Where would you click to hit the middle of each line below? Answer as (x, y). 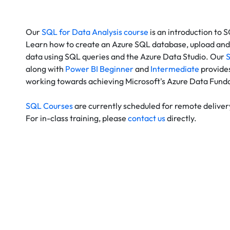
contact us (147, 118)
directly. (181, 118)
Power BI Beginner (99, 69)
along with (45, 69)
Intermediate (175, 69)
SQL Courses (49, 106)
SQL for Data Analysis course (95, 32)
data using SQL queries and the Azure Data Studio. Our (126, 56)
